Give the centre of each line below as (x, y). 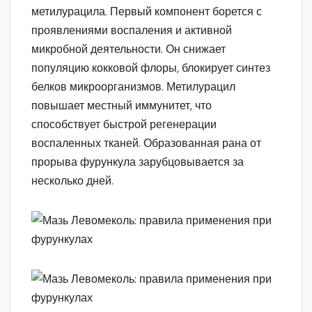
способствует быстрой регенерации (124, 124)
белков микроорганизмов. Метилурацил (133, 86)
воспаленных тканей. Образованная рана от (146, 143)
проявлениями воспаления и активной (132, 30)
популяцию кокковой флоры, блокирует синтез (151, 68)
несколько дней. (72, 180)
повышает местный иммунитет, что (122, 105)
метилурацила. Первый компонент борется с (147, 11)
